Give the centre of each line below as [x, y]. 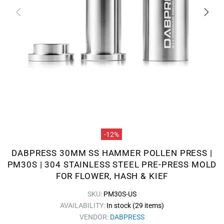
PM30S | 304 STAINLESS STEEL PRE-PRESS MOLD [112, 164]
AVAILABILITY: [83, 205]
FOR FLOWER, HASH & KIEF [112, 176]
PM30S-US [120, 194]
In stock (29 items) [135, 205]
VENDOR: [95, 217]
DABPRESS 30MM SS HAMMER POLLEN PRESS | [112, 153]
